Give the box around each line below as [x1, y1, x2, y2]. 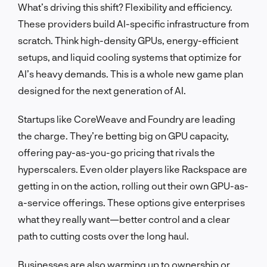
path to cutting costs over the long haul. [18, 229, 189, 241]
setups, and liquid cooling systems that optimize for [18, 51, 241, 63]
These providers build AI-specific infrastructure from [18, 17, 249, 29]
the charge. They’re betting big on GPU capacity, [18, 129, 229, 141]
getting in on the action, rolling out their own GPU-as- [18, 179, 249, 191]
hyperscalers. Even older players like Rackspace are [18, 163, 247, 175]
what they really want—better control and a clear [18, 213, 230, 225]
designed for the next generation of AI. [18, 84, 186, 96]
